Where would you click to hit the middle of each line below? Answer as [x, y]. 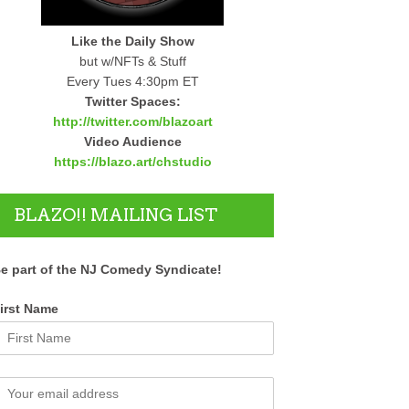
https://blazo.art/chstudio [132, 161]
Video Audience [132, 141]
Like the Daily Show [132, 41]
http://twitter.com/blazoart [132, 121]
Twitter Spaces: [132, 101]
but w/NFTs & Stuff [132, 61]
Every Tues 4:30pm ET [132, 81]
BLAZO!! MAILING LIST [115, 215]
